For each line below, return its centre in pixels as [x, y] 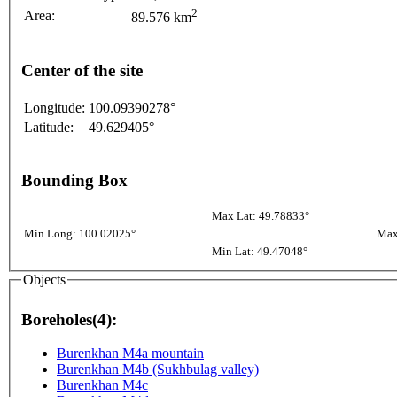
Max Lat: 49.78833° [261, 216]
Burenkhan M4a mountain [130, 354]
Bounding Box [74, 180]
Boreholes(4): [69, 319]
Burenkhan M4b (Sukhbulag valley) [158, 370]
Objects [44, 280]
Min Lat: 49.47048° [260, 252]
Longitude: [54, 107]
